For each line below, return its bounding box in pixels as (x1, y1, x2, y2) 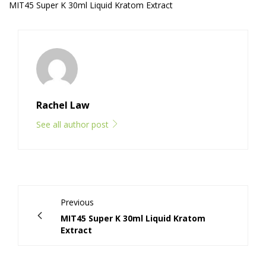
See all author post (36, 119, 111, 130)
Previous (61, 197, 94, 208)
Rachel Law (36, 99, 90, 112)
